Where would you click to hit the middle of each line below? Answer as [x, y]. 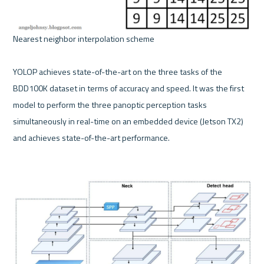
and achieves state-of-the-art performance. [92, 138]
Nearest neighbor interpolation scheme [85, 39]
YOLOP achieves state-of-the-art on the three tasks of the [118, 72]
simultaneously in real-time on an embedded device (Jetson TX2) [128, 121]
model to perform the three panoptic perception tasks [110, 105]
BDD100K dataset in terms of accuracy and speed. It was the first [129, 88]
